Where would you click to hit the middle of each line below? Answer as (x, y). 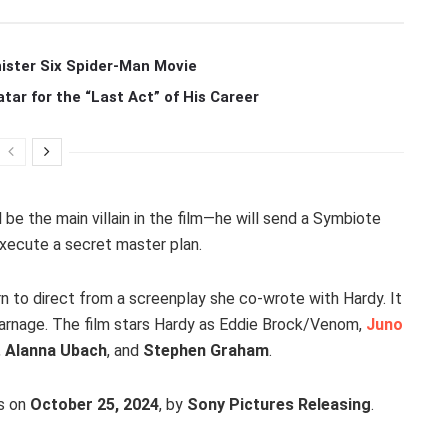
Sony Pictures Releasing (279, 405)
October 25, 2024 (94, 405)
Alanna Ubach (56, 351)
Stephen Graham (206, 351)
